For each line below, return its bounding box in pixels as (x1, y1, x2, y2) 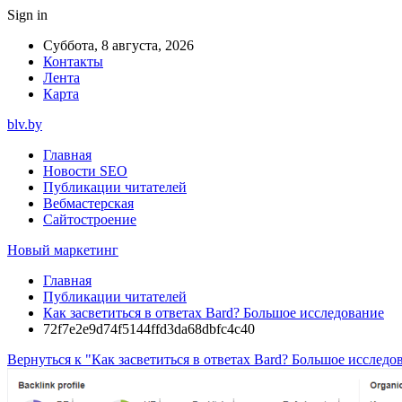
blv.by (7, 117, 42, 132)
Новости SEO (43, 163, 127, 179)
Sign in (7, 7, 48, 22)
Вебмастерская (43, 196, 134, 211)
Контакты (43, 54, 103, 69)
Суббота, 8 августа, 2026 (43, 38, 194, 53)
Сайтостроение (43, 212, 136, 227)
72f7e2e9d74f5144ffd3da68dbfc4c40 (43, 321, 255, 336)
